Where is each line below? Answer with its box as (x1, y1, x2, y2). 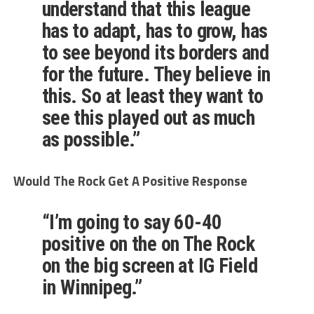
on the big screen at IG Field (41, 254, 258, 278)
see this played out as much (41, 106, 255, 130)
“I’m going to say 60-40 (41, 210, 222, 235)
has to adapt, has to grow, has (41, 19, 268, 43)
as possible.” (41, 128, 140, 152)
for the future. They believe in (41, 62, 271, 87)
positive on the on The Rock (41, 232, 255, 257)
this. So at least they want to (41, 84, 264, 109)
